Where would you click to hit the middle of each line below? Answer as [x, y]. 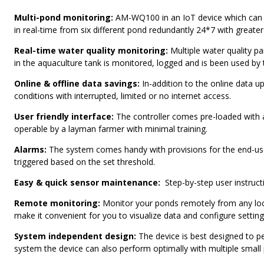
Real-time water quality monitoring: [91, 50]
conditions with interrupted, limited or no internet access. [123, 95]
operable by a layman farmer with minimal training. [111, 128]
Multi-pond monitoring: [64, 17]
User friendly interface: [65, 116]
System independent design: [76, 236]
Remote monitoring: [58, 203]
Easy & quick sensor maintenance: [87, 182]
